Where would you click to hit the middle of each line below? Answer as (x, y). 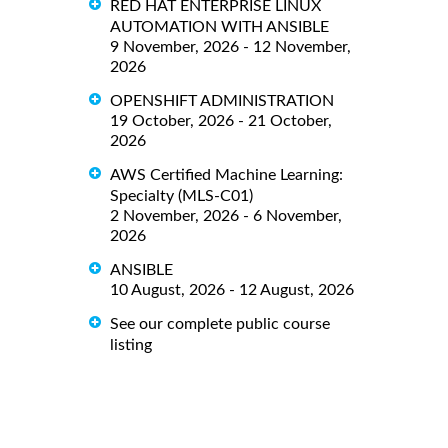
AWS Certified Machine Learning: (226, 175)
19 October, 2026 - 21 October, (221, 121)
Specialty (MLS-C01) (181, 196)
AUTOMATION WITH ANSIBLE (219, 27)
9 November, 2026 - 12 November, (230, 47)
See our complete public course (220, 324)
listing (131, 345)
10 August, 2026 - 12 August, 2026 (232, 290)
